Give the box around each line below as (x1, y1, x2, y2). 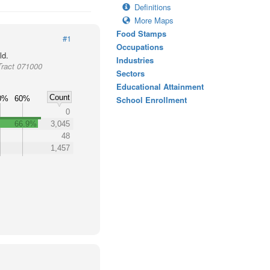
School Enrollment (116, 94, 187, 105)
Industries (116, 54, 154, 66)
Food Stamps (116, 28, 166, 39)
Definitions (134, 1, 171, 13)
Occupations (116, 41, 163, 52)
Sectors (116, 67, 145, 79)
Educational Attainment (116, 81, 204, 92)
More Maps (134, 14, 174, 26)
